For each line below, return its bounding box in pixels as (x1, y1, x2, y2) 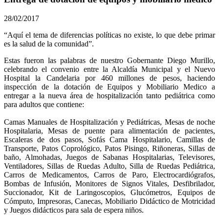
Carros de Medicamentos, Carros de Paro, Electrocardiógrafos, (4, 170, 215, 179)
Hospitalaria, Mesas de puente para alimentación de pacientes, (4, 126, 215, 135)
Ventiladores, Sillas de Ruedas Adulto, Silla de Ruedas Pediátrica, (4, 161, 215, 170)
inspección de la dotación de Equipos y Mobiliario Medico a (4, 82, 215, 91)
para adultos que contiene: (4, 100, 84, 109)
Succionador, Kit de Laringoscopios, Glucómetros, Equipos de (4, 188, 215, 197)
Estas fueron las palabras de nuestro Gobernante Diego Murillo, (4, 56, 215, 65)
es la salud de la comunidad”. (4, 39, 94, 48)
